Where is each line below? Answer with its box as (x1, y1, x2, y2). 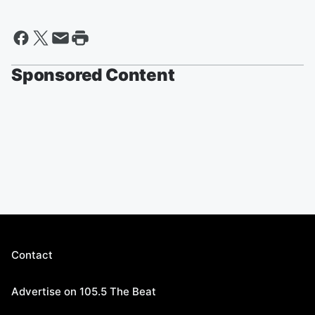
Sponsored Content (11, 65, 175, 86)
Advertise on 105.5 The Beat (11, 285, 156, 299)
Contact (11, 248, 53, 262)
